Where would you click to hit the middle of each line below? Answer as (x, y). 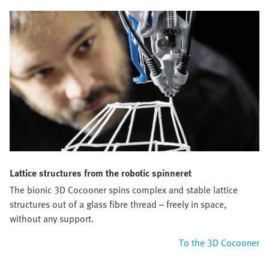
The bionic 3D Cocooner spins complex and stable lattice (124, 190)
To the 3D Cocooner (219, 243)
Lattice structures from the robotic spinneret (101, 173)
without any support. (52, 219)
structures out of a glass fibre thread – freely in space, (118, 204)
